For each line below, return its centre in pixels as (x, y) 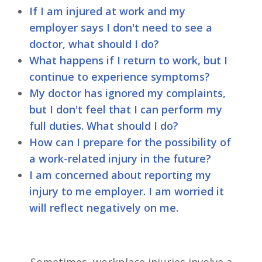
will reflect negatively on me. (104, 207)
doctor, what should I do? (94, 44)
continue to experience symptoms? (120, 76)
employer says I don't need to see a (121, 27)
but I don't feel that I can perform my (126, 109)
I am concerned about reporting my (120, 175)
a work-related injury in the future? (120, 158)
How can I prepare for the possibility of (130, 142)
